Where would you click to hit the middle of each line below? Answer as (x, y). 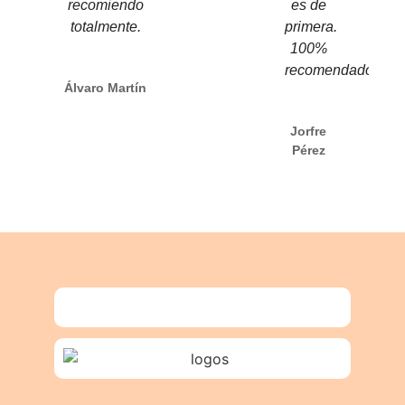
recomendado (330, 70)
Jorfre (309, 131)
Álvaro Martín (106, 87)
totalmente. (105, 26)
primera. (311, 26)
